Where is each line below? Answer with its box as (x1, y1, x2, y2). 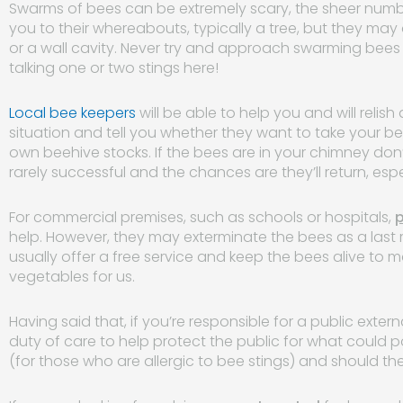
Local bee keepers (9, 102, 136, 123)
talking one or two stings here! (9, 57, 219, 78)
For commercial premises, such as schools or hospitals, (9, 206, 395, 228)
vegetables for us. (9, 265, 135, 287)
